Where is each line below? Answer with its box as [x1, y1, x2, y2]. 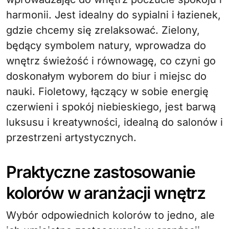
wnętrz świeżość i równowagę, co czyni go [6, 55, 216, 67]
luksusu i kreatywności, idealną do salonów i [6, 116, 223, 128]
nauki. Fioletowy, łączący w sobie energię [6, 85, 209, 98]
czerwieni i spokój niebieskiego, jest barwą [6, 101, 216, 113]
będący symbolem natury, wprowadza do [6, 39, 206, 52]
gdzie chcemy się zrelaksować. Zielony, [6, 24, 200, 36]
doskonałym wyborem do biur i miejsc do [6, 70, 207, 82]
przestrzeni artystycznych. [6, 131, 136, 144]
